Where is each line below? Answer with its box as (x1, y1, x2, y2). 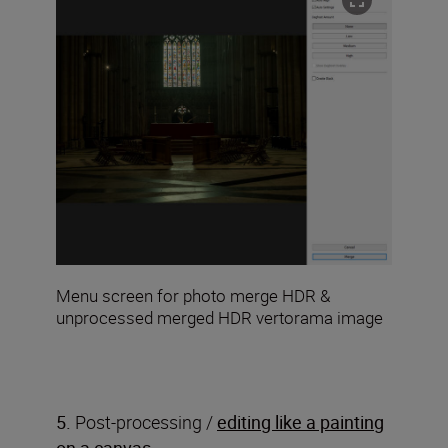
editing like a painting (217, 409, 384, 434)
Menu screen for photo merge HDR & (56, 283, 330, 307)
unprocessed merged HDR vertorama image (56, 305, 383, 329)
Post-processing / (71, 409, 217, 434)
